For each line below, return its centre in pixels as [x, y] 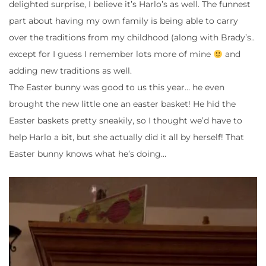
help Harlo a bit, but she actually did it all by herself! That [126, 137]
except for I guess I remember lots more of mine [111, 54]
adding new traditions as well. [70, 71]
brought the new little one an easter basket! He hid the [122, 104]
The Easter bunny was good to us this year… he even [117, 88]
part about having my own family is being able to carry [123, 21]
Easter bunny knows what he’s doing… [88, 154]
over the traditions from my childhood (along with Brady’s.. [132, 38]
